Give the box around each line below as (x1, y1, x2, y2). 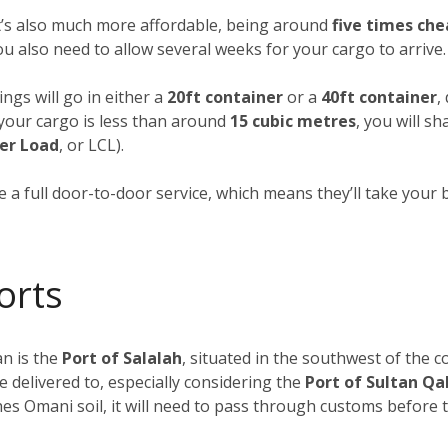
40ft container (321, 85, 437, 108)
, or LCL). (59, 133, 124, 156)
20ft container (167, 85, 283, 108)
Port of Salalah (62, 346, 182, 369)
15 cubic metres (230, 109, 356, 132)
